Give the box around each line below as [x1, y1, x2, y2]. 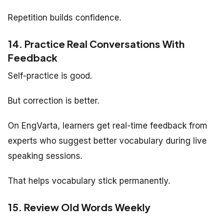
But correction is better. [8, 95, 99, 106]
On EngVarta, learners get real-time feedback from [8, 120, 207, 131]
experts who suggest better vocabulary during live [8, 135, 207, 146]
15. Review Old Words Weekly [8, 200, 151, 213]
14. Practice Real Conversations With [8, 37, 185, 50]
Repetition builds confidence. [8, 12, 121, 22]
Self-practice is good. [8, 70, 92, 81]
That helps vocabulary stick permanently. [8, 175, 170, 186]
